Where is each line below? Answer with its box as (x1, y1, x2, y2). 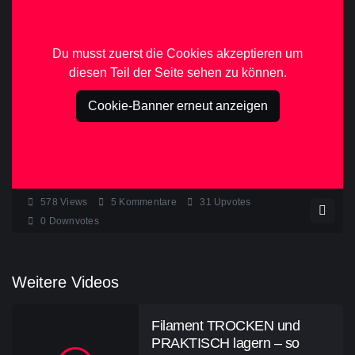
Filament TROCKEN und (151, 317, 300, 334)
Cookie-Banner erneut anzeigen (87, 99, 268, 113)
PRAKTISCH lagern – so (151, 334, 300, 351)
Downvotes (48, 215, 99, 227)
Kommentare (119, 196, 177, 208)
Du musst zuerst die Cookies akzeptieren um (52, 47, 303, 61)
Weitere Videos (12, 273, 119, 291)
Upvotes (214, 196, 251, 208)
